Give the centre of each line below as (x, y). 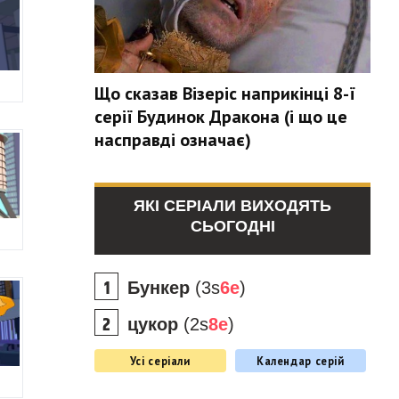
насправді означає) (173, 140)
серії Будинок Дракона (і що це (221, 117)
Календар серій (300, 361)
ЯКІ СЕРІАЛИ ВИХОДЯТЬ (232, 206)
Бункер (159, 288)
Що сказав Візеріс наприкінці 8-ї (225, 94)
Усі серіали (160, 361)
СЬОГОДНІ (232, 226)
